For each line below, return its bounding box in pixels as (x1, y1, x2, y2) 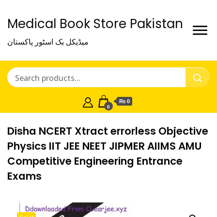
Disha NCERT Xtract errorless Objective (7, 124, 208, 138)
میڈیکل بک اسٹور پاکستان (7, 36, 89, 47)
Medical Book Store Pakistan (7, 15, 183, 32)
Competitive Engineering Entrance (7, 154, 183, 168)
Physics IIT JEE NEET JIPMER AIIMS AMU (7, 139, 201, 153)
